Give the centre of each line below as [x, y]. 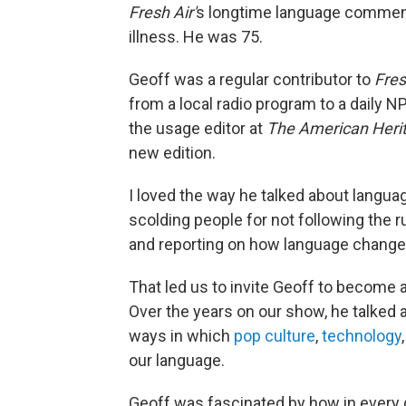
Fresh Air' [162, 12]
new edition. [172, 152]
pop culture [275, 335]
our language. [177, 360]
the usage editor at [198, 128]
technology [362, 335]
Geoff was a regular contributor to [251, 79]
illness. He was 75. [196, 36]
